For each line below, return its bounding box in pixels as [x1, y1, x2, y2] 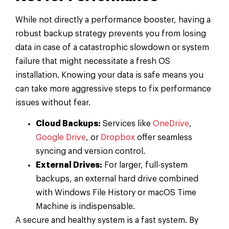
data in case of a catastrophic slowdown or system [15, 43, 209, 52]
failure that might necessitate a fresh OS [15, 57, 170, 65]
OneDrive [153, 120, 189, 128]
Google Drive [36, 133, 86, 142]
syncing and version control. [36, 147, 145, 156]
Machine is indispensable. [36, 202, 135, 211]
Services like [101, 120, 153, 128]
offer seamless [135, 133, 192, 142]
